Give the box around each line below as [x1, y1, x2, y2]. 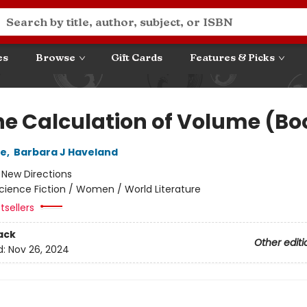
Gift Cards [111, 52, 162, 64]
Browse [36, 52, 75, 64]
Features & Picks [190, 52, 275, 64]
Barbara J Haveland [13, 145, 118, 159]
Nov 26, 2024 [8, 243, 69, 257]
